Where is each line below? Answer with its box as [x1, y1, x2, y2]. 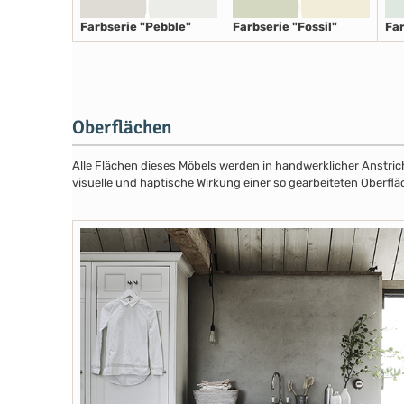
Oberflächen [72, 115, 171, 139]
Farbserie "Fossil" [233, 19, 337, 33]
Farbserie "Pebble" [80, 19, 191, 33]
